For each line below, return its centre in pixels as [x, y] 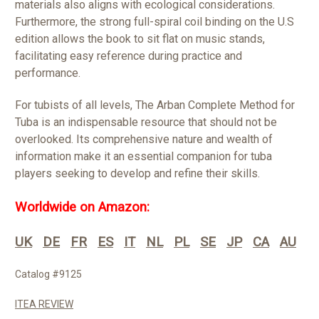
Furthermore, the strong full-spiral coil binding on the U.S [155, 22]
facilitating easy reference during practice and [129, 56]
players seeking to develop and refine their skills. [137, 174]
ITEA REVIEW [44, 304]
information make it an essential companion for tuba [143, 157]
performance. [48, 73]
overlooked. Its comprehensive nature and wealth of [144, 140]
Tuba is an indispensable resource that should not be [146, 122]
